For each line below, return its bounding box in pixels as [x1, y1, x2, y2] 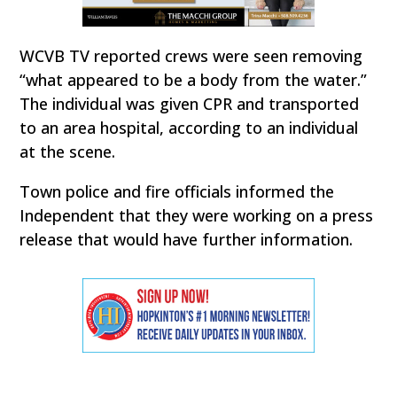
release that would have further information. [19, 229, 354, 251]
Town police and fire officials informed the [19, 181, 335, 203]
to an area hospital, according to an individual [19, 117, 359, 139]
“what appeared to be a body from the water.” [19, 69, 368, 91]
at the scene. [19, 141, 116, 163]
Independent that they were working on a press [19, 205, 374, 227]
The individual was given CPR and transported [19, 93, 360, 115]
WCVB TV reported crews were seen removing [19, 45, 363, 67]
